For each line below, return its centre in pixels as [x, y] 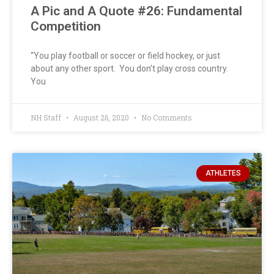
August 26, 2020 [101, 118]
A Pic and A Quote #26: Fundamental [136, 11]
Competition [66, 27]
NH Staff [47, 118]
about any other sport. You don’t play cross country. [129, 69]
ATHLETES [223, 173]
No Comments [166, 118]
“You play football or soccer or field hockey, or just [125, 56]
